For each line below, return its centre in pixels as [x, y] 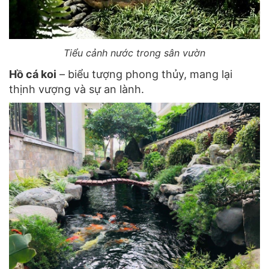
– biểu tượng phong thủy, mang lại [144, 74]
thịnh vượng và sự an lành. [77, 89]
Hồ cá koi [33, 74]
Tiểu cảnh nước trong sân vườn [134, 53]
